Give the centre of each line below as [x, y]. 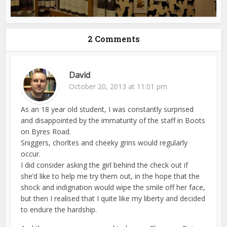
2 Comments [113, 39]
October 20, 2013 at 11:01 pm [118, 86]
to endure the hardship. [59, 209]
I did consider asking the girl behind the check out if [105, 165]
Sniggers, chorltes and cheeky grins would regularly [104, 142]
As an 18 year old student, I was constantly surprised [107, 109]
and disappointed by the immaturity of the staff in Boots [113, 120]
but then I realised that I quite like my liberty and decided [113, 198]
